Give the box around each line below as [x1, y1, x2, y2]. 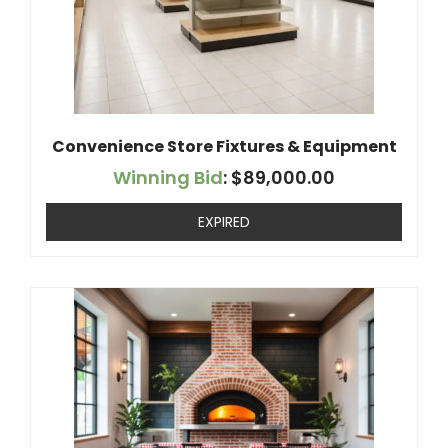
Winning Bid [113, 165, 223, 190]
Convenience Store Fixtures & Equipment [51, 135, 397, 158]
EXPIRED [198, 212, 250, 232]
